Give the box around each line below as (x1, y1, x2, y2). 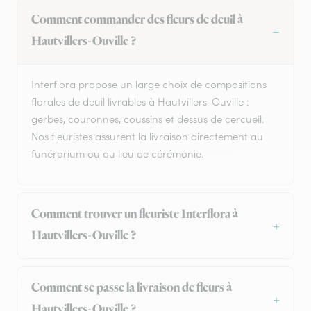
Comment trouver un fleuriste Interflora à (31, 206, 238, 224)
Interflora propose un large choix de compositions (31, 78, 267, 92)
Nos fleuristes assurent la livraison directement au (31, 130, 263, 144)
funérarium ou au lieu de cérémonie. (31, 147, 203, 161)
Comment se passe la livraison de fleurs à (31, 280, 232, 297)
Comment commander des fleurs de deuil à (31, 12, 243, 29)
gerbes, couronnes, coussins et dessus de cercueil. (31, 112, 264, 126)
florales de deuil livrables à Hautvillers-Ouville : (31, 95, 249, 109)
